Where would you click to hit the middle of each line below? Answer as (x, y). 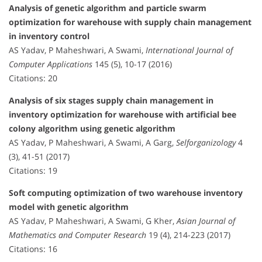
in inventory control (49, 36)
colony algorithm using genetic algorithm (92, 128)
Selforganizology (206, 142)
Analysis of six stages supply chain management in (111, 100)
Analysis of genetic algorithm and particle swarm (108, 8)
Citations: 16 (33, 249)
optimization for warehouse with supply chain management (130, 22)
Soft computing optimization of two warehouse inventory (126, 192)
